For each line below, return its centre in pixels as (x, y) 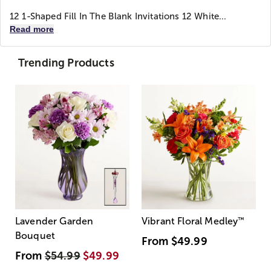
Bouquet (35, 236)
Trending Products (66, 63)
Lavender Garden (54, 221)
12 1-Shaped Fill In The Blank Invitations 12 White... (118, 16)
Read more (32, 29)
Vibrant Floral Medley (190, 221)
